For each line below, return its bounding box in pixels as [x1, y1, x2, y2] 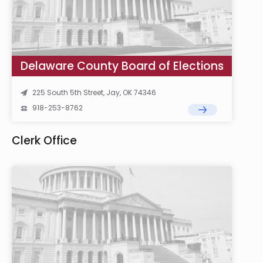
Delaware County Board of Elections [21, 58, 224, 74]
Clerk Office [12, 133, 77, 149]
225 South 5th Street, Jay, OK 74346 [32, 87, 156, 97]
